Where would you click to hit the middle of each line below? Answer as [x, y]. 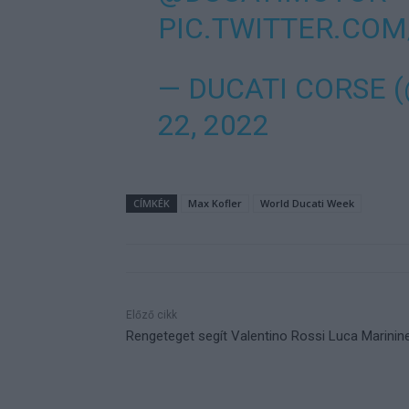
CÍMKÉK [152, 204]
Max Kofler [215, 204]
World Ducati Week [307, 204]
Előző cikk [152, 315]
